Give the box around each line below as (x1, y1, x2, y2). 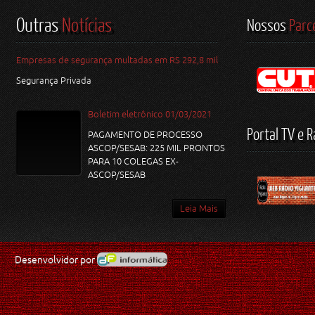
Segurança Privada (16, 75, 94, 86)
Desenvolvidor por (15, 254, 97, 265)
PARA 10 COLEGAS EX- (88, 156, 179, 167)
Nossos (247, 15, 287, 34)
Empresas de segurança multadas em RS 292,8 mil (16, 55, 218, 65)
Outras (16, 13, 62, 36)
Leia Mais (180, 203, 219, 214)
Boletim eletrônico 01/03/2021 (88, 109, 212, 120)
